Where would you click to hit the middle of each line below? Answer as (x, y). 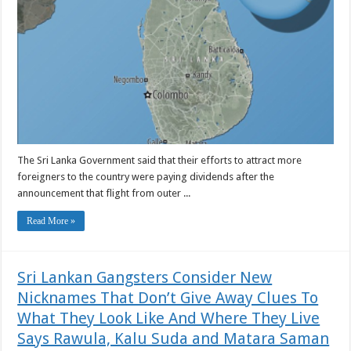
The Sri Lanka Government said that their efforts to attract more (160, 160)
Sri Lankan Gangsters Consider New (145, 277)
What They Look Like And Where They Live (169, 318)
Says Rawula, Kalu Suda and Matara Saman (174, 338)
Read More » (51, 221)
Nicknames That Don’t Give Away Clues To (168, 297)
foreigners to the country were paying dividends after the (146, 176)
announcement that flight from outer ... (104, 193)
